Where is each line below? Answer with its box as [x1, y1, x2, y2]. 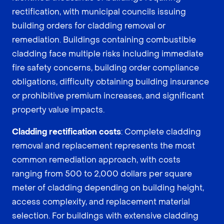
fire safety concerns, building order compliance [12, 62, 199, 73]
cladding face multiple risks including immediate [12, 48, 203, 59]
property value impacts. [12, 104, 104, 115]
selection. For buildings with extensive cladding [12, 210, 198, 221]
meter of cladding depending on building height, [12, 182, 204, 193]
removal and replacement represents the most [12, 140, 195, 151]
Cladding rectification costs [12, 126, 121, 137]
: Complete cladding [121, 126, 201, 137]
